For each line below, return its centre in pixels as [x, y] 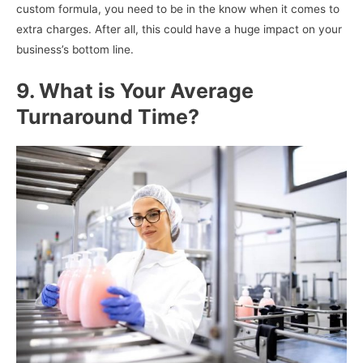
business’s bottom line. [75, 49]
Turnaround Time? [108, 116]
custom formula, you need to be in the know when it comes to [178, 9]
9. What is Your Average [135, 90]
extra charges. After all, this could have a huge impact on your [179, 29]
